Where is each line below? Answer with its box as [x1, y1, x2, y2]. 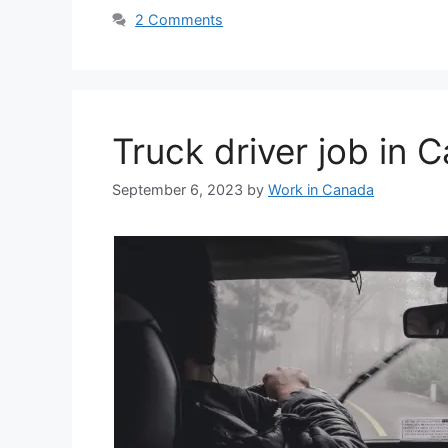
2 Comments [135, 11, 224, 29]
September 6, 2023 [112, 181, 243, 199]
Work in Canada [268, 181, 374, 199]
